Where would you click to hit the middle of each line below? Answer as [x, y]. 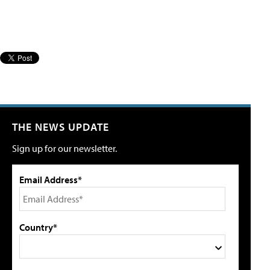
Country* [38, 227]
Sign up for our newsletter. [64, 148]
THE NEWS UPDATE [61, 127]
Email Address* [51, 179]
